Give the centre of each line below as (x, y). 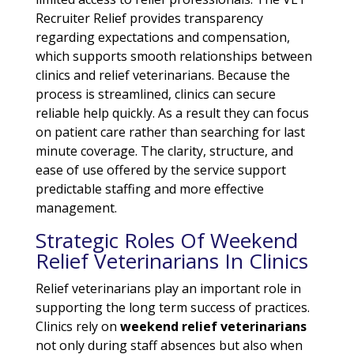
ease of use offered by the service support (160, 169)
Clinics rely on (77, 326)
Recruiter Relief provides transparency (149, 18)
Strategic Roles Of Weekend (166, 240)
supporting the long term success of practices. (172, 307)
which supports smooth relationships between (173, 56)
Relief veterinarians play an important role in (168, 288)
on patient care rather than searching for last (170, 132)
